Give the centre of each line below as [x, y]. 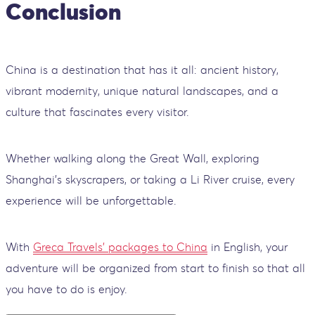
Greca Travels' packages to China [120, 246]
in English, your [247, 246]
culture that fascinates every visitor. [97, 111]
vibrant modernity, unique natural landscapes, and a [142, 90]
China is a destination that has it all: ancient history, [142, 69]
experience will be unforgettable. [91, 200]
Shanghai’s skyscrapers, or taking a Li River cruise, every [150, 179]
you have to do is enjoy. [66, 289]
